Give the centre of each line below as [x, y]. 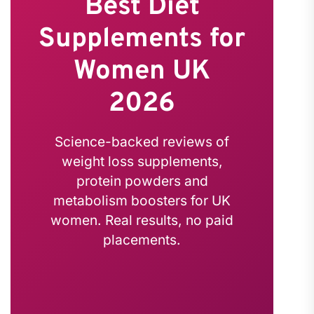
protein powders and [142, 181]
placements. [142, 240]
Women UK [142, 72]
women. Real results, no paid [142, 220]
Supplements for [142, 40]
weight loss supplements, [142, 161]
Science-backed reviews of [142, 142]
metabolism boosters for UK [142, 200]
